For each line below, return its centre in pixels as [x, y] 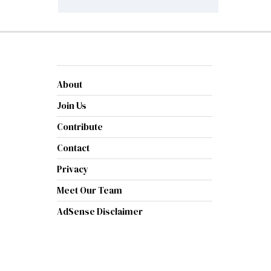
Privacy [72, 169]
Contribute [80, 127]
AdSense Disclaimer [100, 212]
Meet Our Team [89, 191]
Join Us [71, 106]
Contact [73, 148]
